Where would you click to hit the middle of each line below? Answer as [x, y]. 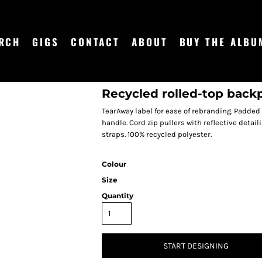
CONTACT [95, 42]
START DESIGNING [196, 246]
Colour [114, 164]
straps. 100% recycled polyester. [157, 134]
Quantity [118, 196]
